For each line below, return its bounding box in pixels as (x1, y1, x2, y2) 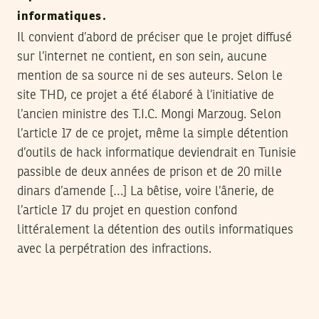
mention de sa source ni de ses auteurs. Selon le (17, 70, 283, 83)
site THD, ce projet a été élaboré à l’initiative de (17, 89, 274, 103)
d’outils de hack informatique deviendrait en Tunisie (17, 147, 296, 160)
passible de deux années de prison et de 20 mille (17, 166, 282, 179)
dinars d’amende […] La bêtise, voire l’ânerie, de (17, 185, 274, 199)
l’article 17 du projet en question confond (17, 204, 237, 218)
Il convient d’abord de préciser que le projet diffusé (17, 31, 292, 45)
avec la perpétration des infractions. (17, 243, 211, 256)
